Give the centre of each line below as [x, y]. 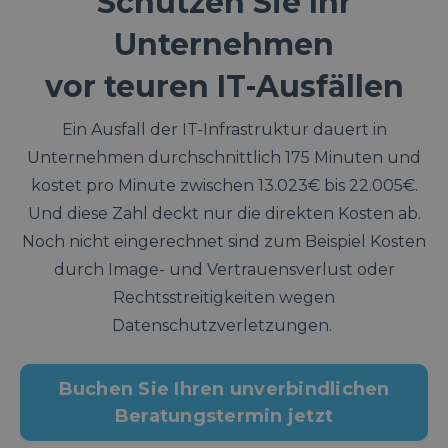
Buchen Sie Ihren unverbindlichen [224, 388]
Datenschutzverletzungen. [222, 326]
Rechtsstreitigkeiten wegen [224, 298]
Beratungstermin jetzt [224, 415]
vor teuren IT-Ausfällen [224, 87]
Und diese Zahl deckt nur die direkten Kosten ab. [224, 214]
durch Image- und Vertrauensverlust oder [224, 270]
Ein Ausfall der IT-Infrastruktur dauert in [224, 130]
